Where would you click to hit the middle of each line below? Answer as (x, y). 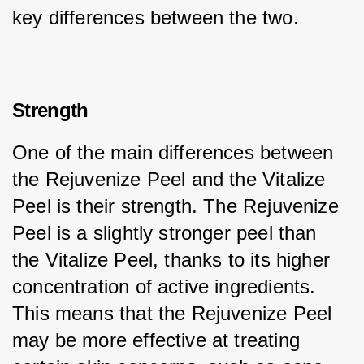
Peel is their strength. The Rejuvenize (179, 206)
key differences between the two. (156, 18)
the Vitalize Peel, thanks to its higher (174, 260)
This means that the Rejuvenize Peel (175, 314)
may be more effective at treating (159, 340)
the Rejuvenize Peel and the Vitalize (172, 180)
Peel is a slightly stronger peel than (167, 233)
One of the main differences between (176, 153)
